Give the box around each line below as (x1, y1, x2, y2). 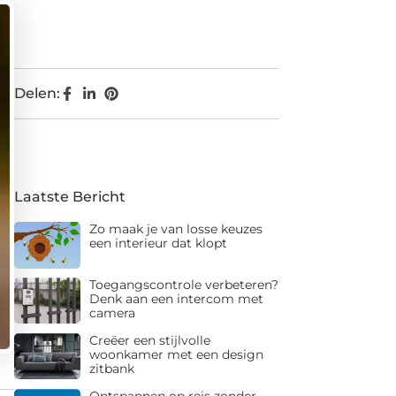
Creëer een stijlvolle (88, 331, 210, 348)
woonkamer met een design (88, 346, 263, 362)
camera (88, 304, 135, 321)
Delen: (14, 85, 60, 103)
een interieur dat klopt (88, 235, 227, 252)
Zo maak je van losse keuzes (88, 221, 263, 238)
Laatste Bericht (14, 188, 126, 206)
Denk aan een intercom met (88, 290, 263, 307)
